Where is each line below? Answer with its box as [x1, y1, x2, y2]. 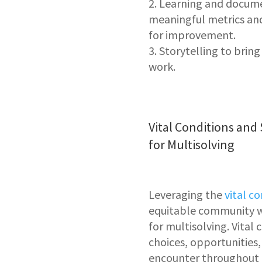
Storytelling [158, 43, 220, 58]
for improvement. [148, 27, 236, 43]
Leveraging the [148, 187, 225, 202]
